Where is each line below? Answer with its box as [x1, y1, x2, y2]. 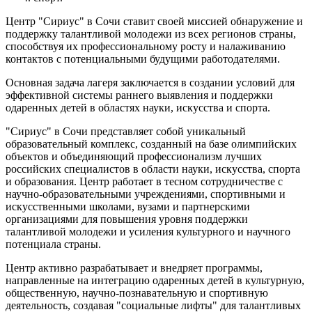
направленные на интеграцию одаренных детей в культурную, [6, 274, 304, 286]
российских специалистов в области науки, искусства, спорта [6, 162, 300, 175]
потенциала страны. [6, 237, 101, 250]
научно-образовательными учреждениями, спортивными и [6, 187, 286, 200]
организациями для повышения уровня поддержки [6, 212, 248, 225]
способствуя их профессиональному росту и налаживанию [6, 40, 286, 52]
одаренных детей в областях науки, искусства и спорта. [6, 101, 270, 114]
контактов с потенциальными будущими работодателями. [6, 52, 280, 65]
